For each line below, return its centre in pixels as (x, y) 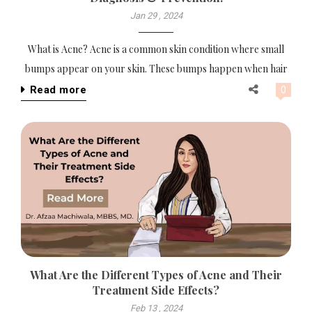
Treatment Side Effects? (156, 290)
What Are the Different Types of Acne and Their (35, 275)
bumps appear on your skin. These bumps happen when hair (156, 69)
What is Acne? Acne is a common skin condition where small (156, 49)
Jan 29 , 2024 (156, 16)
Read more (58, 89)
